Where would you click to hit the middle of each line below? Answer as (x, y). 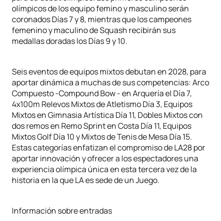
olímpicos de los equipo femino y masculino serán (100, 8)
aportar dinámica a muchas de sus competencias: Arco (110, 82)
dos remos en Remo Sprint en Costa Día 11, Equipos (102, 126)
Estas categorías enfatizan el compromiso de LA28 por (109, 147)
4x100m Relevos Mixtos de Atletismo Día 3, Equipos (102, 104)
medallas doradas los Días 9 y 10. (70, 41)
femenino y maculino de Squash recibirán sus (94, 30)
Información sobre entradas (63, 211)
